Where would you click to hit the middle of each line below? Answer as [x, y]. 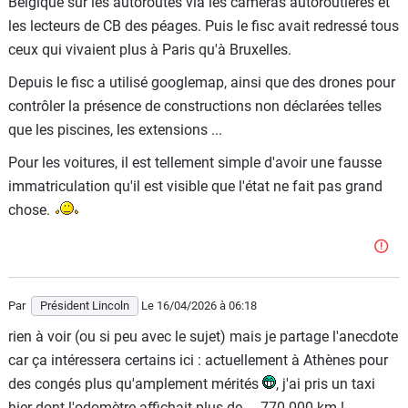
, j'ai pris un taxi [326, 384]
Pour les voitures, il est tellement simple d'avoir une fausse [195, 163]
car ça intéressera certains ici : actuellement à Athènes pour [198, 360]
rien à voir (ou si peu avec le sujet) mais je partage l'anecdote [203, 337]
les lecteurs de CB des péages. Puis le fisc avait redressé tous [204, 26]
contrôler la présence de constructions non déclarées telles [195, 106]
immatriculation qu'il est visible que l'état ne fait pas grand [195, 186]
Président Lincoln [85, 306]
